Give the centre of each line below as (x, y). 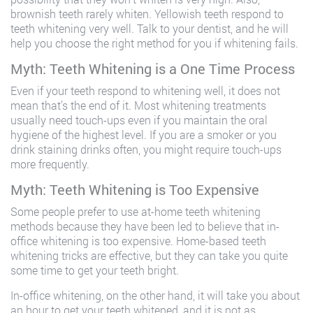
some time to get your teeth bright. (95, 270)
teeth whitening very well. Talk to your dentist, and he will (150, 28)
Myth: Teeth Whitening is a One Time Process (153, 68)
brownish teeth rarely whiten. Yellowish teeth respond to (147, 14)
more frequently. (50, 164)
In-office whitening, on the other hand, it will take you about (155, 295)
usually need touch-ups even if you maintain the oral (139, 120)
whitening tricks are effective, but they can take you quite (149, 255)
